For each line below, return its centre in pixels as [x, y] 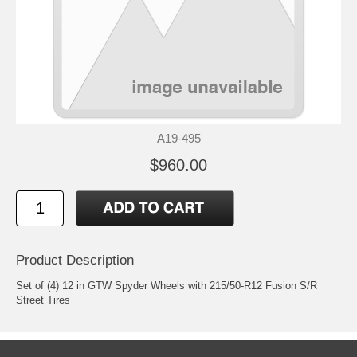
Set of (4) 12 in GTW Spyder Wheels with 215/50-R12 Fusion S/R [167, 285]
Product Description [75, 260]
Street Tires [43, 300]
